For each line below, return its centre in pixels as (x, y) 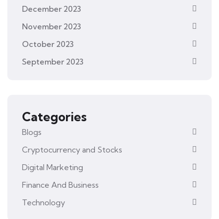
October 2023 (48, 44)
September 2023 (53, 62)
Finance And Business (60, 185)
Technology (44, 202)
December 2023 (52, 9)
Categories (54, 117)
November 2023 (52, 26)
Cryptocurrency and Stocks (72, 150)
